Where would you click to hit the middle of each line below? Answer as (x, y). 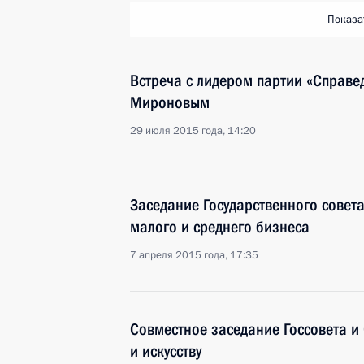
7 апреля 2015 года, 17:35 (194, 255)
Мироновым (170, 102)
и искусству (166, 351)
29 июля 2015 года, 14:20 (193, 131)
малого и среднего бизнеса (220, 227)
